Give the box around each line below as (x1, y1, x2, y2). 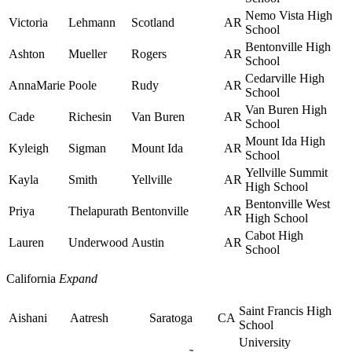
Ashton (9, 47, 45, 61)
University (239, 335, 291, 350)
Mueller (68, 47, 107, 61)
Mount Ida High (245, 134, 325, 148)
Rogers (131, 47, 167, 61)
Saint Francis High (239, 304, 332, 318)
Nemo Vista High (245, 9, 332, 23)
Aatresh (70, 311, 108, 325)
